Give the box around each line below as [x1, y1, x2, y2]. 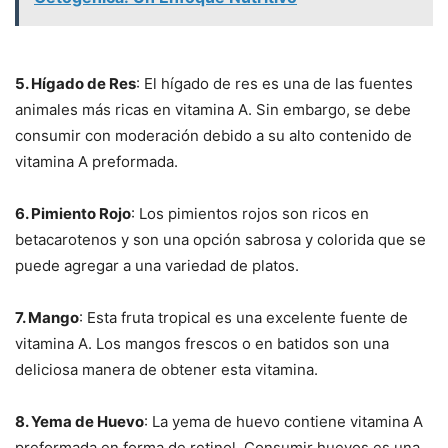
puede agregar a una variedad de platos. [15, 255, 299, 275]
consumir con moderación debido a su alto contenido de [15, 125, 412, 145]
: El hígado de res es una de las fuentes [136, 73, 413, 93]
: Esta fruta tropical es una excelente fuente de [79, 307, 408, 327]
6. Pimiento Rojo [15, 203, 131, 223]
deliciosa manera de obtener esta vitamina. [15, 359, 318, 379]
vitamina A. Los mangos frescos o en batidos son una [15, 333, 389, 353]
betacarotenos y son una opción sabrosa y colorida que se [15, 229, 426, 249]
